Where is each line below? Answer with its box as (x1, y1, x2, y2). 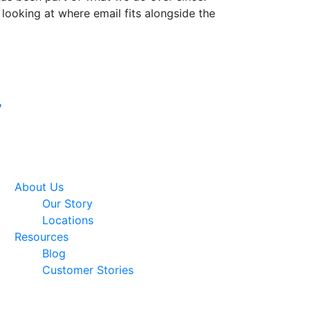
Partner (118, 100, 157, 114)
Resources (15, 230, 69, 244)
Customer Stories (42, 263, 134, 277)
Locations (42, 213, 93, 227)
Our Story (42, 197, 93, 210)
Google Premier (118, 84, 200, 98)
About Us (15, 180, 64, 194)
